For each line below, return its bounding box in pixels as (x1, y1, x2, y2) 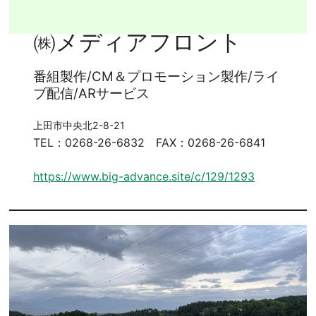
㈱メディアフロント (33, 28, 243, 56)
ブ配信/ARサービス (33, 85, 150, 102)
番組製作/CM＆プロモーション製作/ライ (33, 68, 280, 85)
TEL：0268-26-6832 (33, 135, 145, 150)
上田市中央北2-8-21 (33, 119, 126, 131)
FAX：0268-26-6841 (156, 135, 266, 150)
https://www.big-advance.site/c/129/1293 (33, 169, 255, 183)
